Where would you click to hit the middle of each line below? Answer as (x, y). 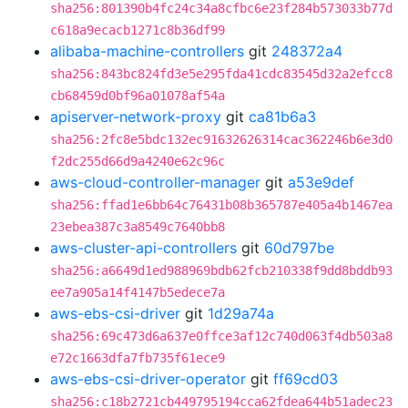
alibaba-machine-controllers (147, 51)
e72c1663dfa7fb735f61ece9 (138, 358)
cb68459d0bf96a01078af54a (138, 96)
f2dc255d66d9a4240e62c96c (138, 161)
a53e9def (321, 182)
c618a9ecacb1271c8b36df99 (138, 30)
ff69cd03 (306, 379)
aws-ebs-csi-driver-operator (148, 379)
